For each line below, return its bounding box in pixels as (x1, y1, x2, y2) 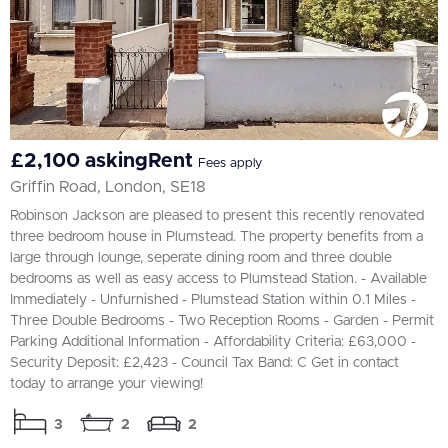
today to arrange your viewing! (10, 376, 203, 391)
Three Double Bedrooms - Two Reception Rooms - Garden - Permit (10, 313, 434, 328)
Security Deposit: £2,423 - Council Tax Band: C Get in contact (10, 355, 399, 370)
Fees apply (198, 156, 262, 170)
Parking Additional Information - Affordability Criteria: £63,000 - (10, 334, 416, 349)
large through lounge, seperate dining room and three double (10, 250, 392, 265)
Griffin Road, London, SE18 (10, 178, 206, 195)
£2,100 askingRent (10, 150, 198, 171)
